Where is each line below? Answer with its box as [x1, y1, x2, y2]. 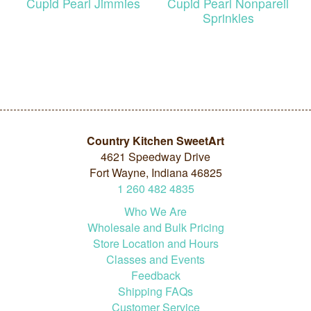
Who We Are [124, 203, 187, 219]
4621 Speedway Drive [101, 148, 210, 165]
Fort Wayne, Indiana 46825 [89, 164, 222, 180]
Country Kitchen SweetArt [87, 132, 224, 149]
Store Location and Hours [92, 235, 219, 251]
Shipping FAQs [118, 283, 193, 299]
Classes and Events [106, 251, 205, 267]
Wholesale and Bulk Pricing [87, 219, 224, 235]
